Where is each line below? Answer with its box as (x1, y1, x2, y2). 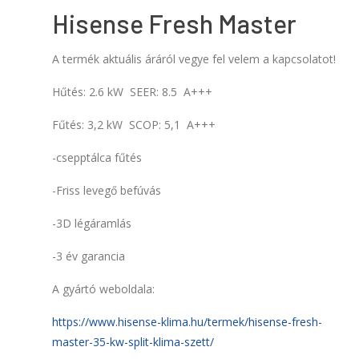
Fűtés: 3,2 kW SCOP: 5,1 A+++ (52, 117, 216, 133)
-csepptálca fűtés (52, 150, 142, 166)
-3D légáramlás (52, 216, 131, 232)
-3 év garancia (52, 248, 125, 264)
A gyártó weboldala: (52, 281, 155, 297)
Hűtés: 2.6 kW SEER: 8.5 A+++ (52, 84, 212, 100)
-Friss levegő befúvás (52, 183, 161, 199)
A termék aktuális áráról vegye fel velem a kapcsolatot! (52, 51, 336, 67)
